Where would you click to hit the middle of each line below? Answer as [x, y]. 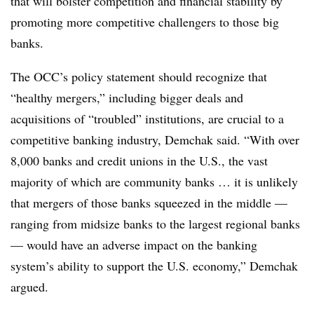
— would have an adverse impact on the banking [134, 244]
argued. [29, 286]
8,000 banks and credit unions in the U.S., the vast [139, 160]
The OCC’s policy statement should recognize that [139, 76]
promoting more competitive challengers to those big [145, 21]
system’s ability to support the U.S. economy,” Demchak [154, 265]
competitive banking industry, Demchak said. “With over [155, 139]
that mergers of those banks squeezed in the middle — [149, 202]
